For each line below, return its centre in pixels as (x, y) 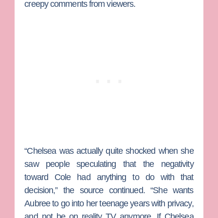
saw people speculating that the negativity (109, 164)
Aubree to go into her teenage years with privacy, (109, 203)
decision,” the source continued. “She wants (109, 190)
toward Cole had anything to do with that (109, 177)
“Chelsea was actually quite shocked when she (109, 151)
